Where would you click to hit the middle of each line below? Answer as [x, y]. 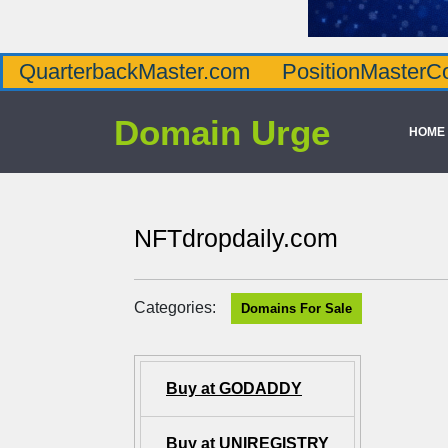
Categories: [175, 307]
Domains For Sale [296, 308]
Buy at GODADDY [234, 388]
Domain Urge [222, 132]
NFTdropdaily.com [236, 238]
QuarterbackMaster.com [134, 71]
